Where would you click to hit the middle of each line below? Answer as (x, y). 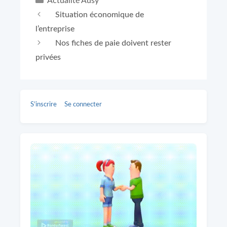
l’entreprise (55, 29)
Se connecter (83, 105)
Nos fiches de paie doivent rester (113, 43)
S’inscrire (44, 105)
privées (48, 57)
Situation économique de (99, 15)
